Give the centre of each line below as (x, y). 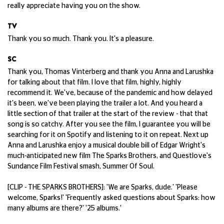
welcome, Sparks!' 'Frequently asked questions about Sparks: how (111, 198)
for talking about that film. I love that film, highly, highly (94, 82)
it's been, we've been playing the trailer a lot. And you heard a (105, 103)
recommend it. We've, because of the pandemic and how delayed (110, 93)
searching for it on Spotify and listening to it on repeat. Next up (108, 135)
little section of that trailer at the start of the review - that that (108, 114)
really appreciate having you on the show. (75, 6)
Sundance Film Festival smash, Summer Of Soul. (82, 166)
